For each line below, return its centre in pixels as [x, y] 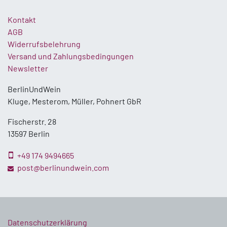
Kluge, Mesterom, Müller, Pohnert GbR [74, 101]
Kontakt [22, 19]
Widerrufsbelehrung [44, 44]
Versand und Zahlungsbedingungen [71, 56]
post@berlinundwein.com [62, 167]
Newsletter [28, 68]
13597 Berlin [29, 133]
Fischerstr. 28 [32, 121]
